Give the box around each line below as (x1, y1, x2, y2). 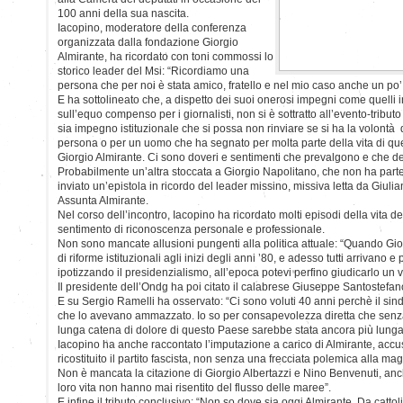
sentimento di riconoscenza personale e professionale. (58, 222, 325, 236)
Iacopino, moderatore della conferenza (58, 21, 246, 34)
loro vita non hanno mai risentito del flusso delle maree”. (58, 381, 331, 394)
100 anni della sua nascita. (58, 6, 189, 20)
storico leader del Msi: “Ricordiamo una (58, 64, 249, 77)
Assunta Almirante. (58, 193, 148, 207)
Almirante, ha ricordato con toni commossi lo (58, 49, 273, 63)
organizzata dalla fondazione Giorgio (58, 35, 238, 49)
